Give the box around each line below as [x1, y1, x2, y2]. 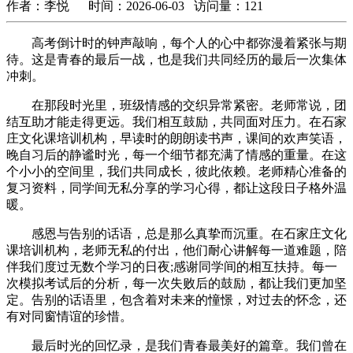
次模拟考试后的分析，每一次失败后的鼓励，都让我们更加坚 [6, 276, 347, 290]
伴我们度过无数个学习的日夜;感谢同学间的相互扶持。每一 [6, 259, 337, 273]
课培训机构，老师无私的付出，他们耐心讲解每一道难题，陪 [6, 243, 347, 257]
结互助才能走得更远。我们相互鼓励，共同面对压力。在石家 [6, 114, 347, 128]
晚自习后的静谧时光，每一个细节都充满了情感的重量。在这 [6, 147, 347, 162]
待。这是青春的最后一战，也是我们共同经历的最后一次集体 [6, 52, 347, 66]
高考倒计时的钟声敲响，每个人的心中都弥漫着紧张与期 [6, 35, 347, 50]
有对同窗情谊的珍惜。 [6, 309, 132, 323]
